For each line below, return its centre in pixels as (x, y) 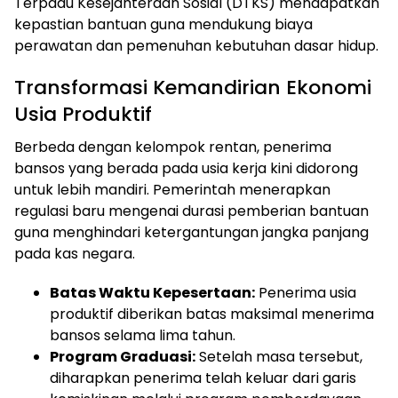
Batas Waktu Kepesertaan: (152, 293)
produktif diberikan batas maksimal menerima (212, 314)
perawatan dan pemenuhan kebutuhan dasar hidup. (196, 46)
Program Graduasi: (123, 357)
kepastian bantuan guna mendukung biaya (163, 25)
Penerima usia (306, 293)
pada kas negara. (75, 254)
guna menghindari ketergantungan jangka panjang (191, 233)
